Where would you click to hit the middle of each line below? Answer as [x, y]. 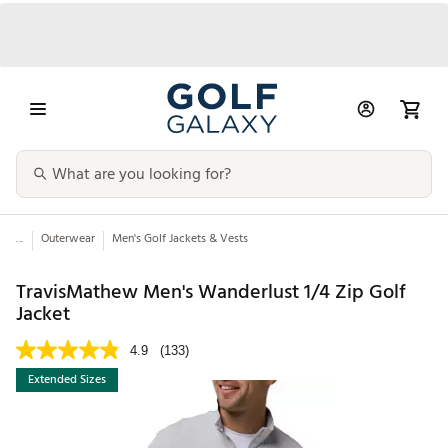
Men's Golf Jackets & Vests [179, 239]
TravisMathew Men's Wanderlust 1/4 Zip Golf [211, 291]
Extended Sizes [67, 380]
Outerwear [67, 239]
